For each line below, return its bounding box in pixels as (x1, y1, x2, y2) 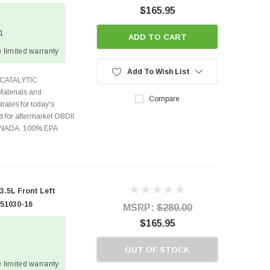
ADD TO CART (128, 32, 187, 42)
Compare (149, 94, 180, 103)
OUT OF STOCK (125, 245, 190, 254)
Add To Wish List (127, 67, 190, 76)
